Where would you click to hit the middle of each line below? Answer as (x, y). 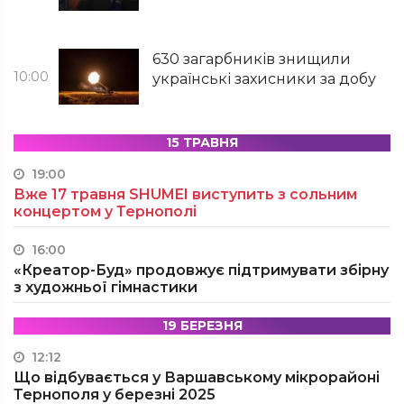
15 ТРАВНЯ (202, 142)
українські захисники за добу (265, 79)
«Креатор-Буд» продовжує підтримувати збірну (201, 270)
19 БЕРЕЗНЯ (202, 326)
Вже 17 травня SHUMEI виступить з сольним (185, 194)
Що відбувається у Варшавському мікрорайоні (197, 377)
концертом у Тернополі (105, 211)
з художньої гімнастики (106, 287)
